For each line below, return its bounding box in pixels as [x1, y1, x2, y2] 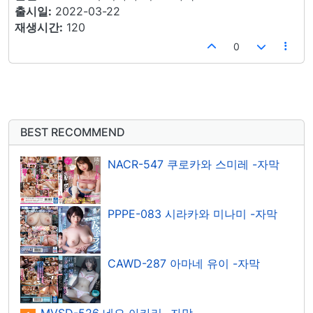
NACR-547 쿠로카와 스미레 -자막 [108, 158, 279, 172]
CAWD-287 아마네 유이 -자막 [108, 257, 260, 271]
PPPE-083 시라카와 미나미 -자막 [108, 208, 277, 221]
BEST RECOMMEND [20, 125, 125, 140]
